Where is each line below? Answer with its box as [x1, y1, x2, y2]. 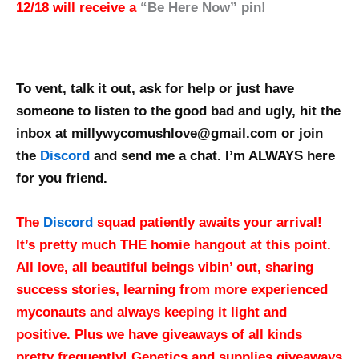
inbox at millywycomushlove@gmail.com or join [16, 125, 323, 141]
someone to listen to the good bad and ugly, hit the [16, 103, 341, 119]
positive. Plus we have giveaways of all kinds [16, 326, 302, 342]
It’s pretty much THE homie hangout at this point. [16, 236, 331, 252]
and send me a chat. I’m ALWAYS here [90, 147, 335, 163]
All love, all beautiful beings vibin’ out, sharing [16, 259, 313, 275]
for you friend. [16, 170, 107, 186]
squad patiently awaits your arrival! [97, 214, 322, 230]
